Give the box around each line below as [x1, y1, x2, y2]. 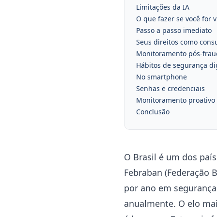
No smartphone [136, 72, 187, 81]
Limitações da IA [136, 2, 189, 12]
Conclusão [136, 107, 170, 116]
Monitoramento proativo [136, 95, 215, 105]
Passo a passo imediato [136, 26, 212, 35]
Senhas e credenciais [136, 84, 205, 93]
